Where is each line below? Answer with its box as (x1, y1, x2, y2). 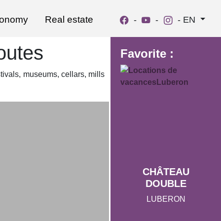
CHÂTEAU (142, 166, 189, 177)
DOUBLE (145, 178, 186, 189)
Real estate (45, 14, 94, 25)
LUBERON (146, 194, 185, 203)
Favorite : (120, 47, 174, 60)
